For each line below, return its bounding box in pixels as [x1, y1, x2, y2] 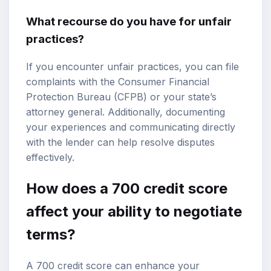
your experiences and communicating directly [26, 120, 235, 133]
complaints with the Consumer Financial [26, 75, 209, 88]
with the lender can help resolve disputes [26, 135, 215, 148]
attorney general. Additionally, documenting [26, 105, 225, 118]
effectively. [26, 151, 74, 163]
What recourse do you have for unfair [26, 15, 232, 29]
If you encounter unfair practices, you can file [26, 60, 239, 73]
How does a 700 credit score [26, 179, 227, 197]
